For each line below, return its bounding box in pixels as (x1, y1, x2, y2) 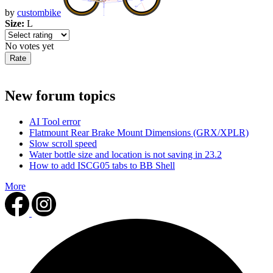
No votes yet (5, 41, 54, 52)
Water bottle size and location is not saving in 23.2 (29, 149, 222, 160)
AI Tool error (29, 116, 80, 127)
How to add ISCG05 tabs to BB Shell (29, 160, 175, 171)
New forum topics (5, 88, 115, 104)
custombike (17, 7, 61, 18)
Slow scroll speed (29, 138, 97, 149)
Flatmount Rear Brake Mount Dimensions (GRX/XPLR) (29, 127, 249, 138)
